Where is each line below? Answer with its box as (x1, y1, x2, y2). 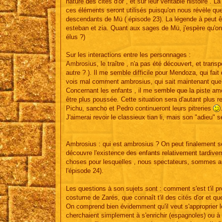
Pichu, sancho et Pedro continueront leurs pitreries (66, 104, 213, 112)
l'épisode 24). (66, 166, 104, 174)
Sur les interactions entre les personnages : (66, 51, 191, 58)
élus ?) (66, 33, 85, 41)
